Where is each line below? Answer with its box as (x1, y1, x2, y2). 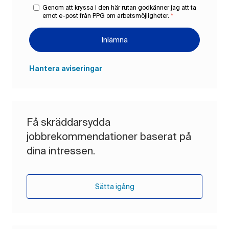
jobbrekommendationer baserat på (27, 130, 191, 142)
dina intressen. (27, 144, 95, 156)
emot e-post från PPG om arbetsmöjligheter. (42, 12, 169, 19)
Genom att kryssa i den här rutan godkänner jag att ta (42, 4, 196, 11)
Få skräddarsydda (27, 116, 110, 128)
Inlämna (101, 35, 128, 44)
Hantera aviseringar (29, 65, 102, 73)
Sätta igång (95, 182, 134, 191)
